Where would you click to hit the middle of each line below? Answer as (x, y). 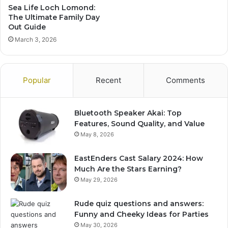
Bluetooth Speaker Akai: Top (128, 113)
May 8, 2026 (97, 135)
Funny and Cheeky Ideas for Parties (141, 215)
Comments (186, 80)
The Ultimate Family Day (54, 18)
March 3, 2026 (36, 40)
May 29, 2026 (99, 180)
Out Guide (27, 27)
